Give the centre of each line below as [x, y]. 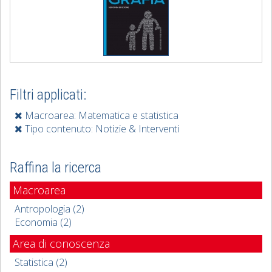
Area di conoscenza [61, 243]
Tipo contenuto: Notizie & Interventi [101, 129]
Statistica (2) [41, 262]
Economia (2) [43, 222]
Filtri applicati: [48, 95]
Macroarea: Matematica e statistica [100, 115]
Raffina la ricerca [56, 168]
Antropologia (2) [49, 209]
